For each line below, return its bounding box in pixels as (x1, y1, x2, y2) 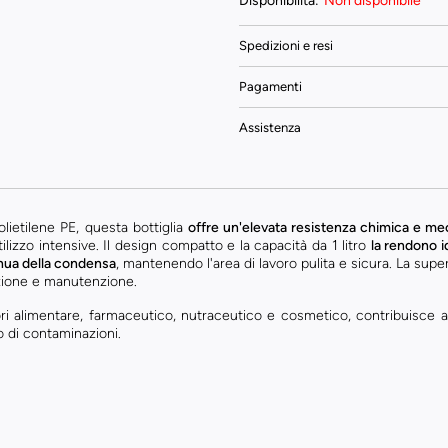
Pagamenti (238, 79, 302, 94)
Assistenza (238, 120, 301, 135)
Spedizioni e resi (238, 38, 333, 53)
